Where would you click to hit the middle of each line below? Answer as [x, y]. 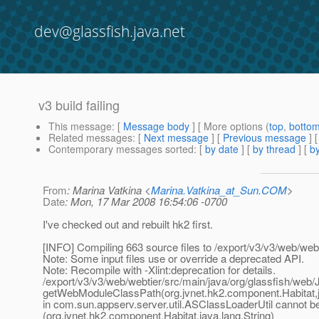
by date [222, 149]
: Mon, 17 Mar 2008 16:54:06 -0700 [146, 202]
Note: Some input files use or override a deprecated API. [173, 258]
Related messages [90, 138]
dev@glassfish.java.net [110, 31]
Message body [156, 126]
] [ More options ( [229, 126]
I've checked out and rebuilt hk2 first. [128, 224]
